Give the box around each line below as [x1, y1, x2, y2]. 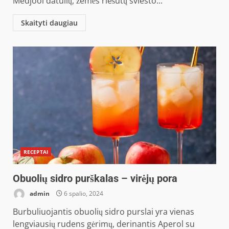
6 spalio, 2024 [62, 189, 103, 198]
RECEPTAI [24, 148, 48, 155]
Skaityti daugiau [21, 18, 78, 28]
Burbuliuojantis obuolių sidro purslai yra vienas [13, 206, 194, 217]
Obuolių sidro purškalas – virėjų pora [13, 172, 177, 185]
